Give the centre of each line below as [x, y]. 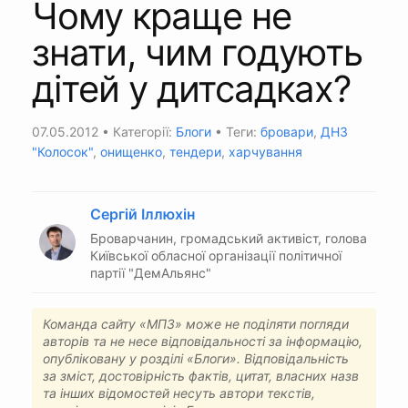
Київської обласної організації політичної [216, 255]
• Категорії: [137, 131]
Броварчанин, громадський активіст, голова [229, 238]
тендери [195, 151]
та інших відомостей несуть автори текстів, [179, 393]
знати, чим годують [197, 52]
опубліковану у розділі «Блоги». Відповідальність [196, 358]
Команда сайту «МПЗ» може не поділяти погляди [196, 323]
